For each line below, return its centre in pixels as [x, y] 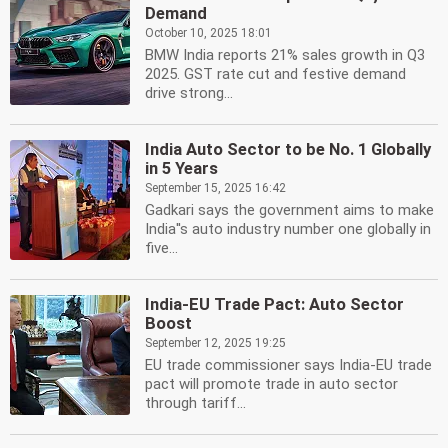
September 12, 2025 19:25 [215, 343]
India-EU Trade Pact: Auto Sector [274, 304]
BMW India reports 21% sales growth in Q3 [285, 55]
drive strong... [189, 93]
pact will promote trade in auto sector [271, 384]
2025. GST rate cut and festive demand [275, 74]
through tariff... [195, 403]
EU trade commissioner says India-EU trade [288, 365]
